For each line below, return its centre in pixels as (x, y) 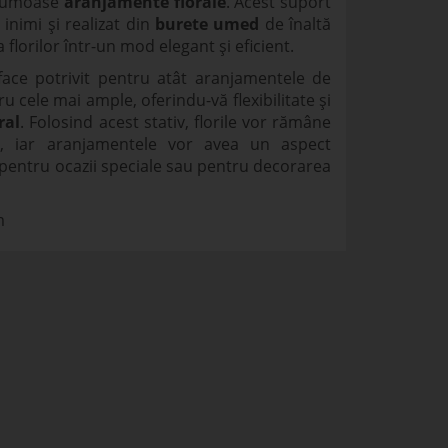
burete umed (207, 24)
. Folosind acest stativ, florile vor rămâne (176, 122)
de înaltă (295, 24)
